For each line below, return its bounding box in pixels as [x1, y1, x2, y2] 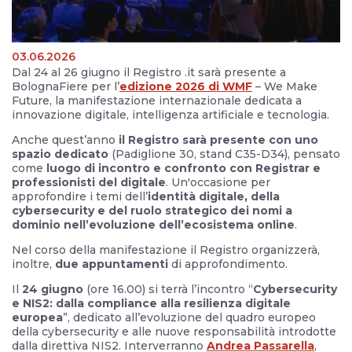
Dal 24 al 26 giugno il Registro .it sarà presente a [12, 64, 286, 79]
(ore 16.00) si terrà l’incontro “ [83, 281, 253, 296]
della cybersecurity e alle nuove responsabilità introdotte [12, 324, 336, 339]
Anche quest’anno [12, 132, 119, 147]
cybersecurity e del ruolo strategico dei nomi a [12, 203, 292, 218]
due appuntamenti [55, 256, 168, 271]
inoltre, [12, 256, 55, 271]
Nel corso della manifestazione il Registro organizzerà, [12, 242, 320, 257]
